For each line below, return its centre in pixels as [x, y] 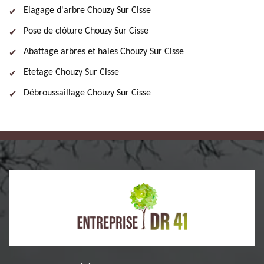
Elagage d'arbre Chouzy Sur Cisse [87, 11]
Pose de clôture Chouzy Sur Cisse [86, 31]
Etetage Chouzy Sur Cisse [71, 72]
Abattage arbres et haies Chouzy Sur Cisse [104, 52]
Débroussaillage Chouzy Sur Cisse [87, 93]
